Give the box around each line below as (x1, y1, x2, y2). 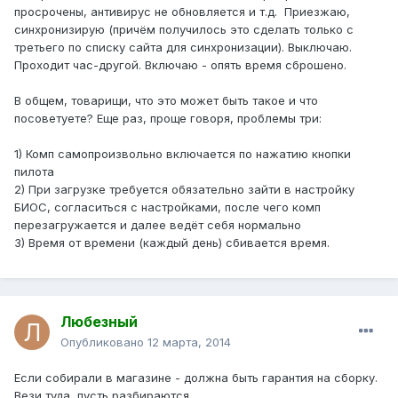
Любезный (60, 313, 138, 331)
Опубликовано (60, 335, 147, 350)
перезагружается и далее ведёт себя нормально (14, 218, 301, 233)
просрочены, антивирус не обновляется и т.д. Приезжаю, (14, 4, 350, 20)
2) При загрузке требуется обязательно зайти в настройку (14, 182, 354, 197)
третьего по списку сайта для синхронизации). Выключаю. (14, 40, 352, 55)
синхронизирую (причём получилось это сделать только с (14, 22, 354, 37)
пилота (14, 164, 54, 179)
